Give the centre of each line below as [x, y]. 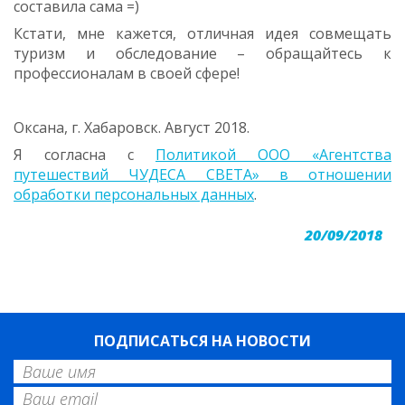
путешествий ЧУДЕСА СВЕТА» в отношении [202, 174]
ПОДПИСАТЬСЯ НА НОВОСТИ [202, 341]
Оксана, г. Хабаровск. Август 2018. [132, 127]
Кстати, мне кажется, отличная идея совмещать [202, 33]
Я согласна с [85, 155]
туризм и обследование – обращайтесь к [202, 53]
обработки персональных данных [134, 194]
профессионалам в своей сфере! [127, 73]
